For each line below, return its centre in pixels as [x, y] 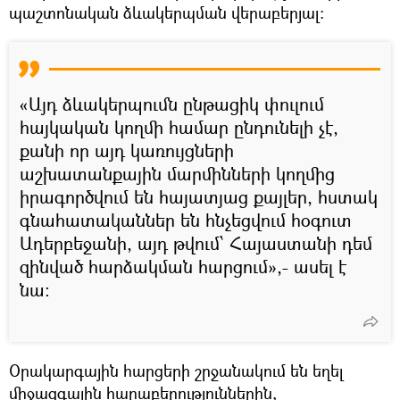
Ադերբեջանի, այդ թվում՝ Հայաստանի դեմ [196, 243]
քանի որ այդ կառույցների [127, 150]
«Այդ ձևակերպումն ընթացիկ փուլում [172, 104]
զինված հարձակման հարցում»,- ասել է [183, 266]
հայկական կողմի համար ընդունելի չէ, [179, 127]
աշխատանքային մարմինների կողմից [177, 173]
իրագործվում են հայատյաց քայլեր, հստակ [199, 196]
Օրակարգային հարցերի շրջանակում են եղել [176, 370]
